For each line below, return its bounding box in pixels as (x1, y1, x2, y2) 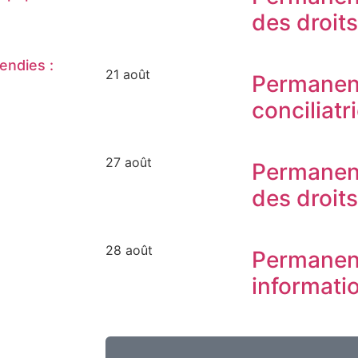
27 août (105, 154, 152, 171)
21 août (105, 66, 150, 83)
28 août (105, 242, 153, 259)
